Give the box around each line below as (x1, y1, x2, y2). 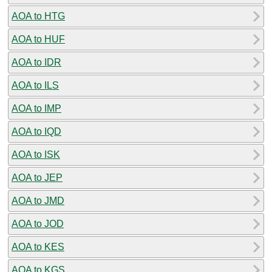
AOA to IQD (12, 126, 61, 137)
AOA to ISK (12, 149, 60, 160)
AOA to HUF (12, 33, 65, 44)
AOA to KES (12, 241, 64, 252)
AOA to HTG (12, 10, 65, 21)
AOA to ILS (12, 80, 59, 90)
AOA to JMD (12, 195, 64, 206)
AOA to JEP (12, 172, 63, 183)
